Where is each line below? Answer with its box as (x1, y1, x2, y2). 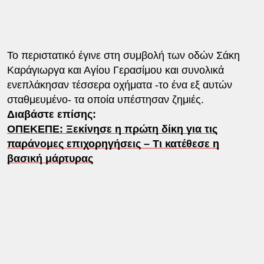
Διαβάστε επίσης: (6, 108, 96, 120)
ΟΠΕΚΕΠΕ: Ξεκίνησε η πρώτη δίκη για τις (6, 123, 217, 135)
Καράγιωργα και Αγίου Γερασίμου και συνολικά (6, 64, 224, 76)
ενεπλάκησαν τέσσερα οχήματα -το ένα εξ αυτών (6, 78, 232, 91)
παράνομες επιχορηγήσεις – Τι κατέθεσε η (6, 137, 219, 150)
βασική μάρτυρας (6, 152, 93, 164)
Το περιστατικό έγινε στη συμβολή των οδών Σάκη (6, 49, 240, 61)
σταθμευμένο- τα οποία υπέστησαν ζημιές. (6, 93, 204, 105)
